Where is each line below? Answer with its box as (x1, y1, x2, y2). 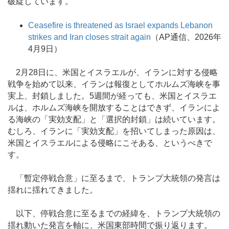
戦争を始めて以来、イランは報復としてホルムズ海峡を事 (8, 79, 220, 88)
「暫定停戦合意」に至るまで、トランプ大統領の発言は (8, 174, 220, 182)
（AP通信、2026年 (151, 32, 221, 41)
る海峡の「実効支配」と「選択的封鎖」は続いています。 (8, 114, 220, 124)
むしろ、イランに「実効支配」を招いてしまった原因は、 (8, 126, 220, 135)
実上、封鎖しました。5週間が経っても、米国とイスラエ (8, 91, 217, 100)
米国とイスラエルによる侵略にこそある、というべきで (8, 138, 212, 147)
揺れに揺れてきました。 (8, 186, 98, 194)
